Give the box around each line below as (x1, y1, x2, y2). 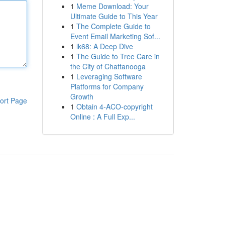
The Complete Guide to (76, 21, 151, 31)
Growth (70, 91, 93, 101)
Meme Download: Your (76, 1, 149, 11)
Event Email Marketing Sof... (70, 31, 160, 41)
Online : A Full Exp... (70, 111, 135, 122)
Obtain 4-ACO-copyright (76, 101, 153, 111)
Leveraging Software (76, 71, 142, 81)
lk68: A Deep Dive (76, 41, 133, 51)
